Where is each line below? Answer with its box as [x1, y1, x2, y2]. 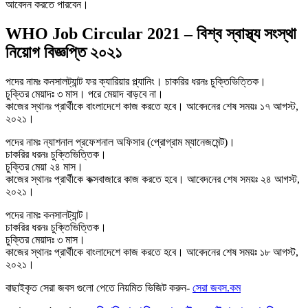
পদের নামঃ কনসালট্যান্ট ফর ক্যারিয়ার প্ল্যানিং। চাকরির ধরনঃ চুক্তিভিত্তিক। [5, 75, 266, 87]
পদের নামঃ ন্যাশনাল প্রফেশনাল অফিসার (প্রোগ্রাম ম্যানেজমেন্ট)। [5, 135, 235, 148]
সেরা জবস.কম [192, 281, 241, 294]
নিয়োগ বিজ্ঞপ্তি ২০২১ [5, 43, 122, 61]
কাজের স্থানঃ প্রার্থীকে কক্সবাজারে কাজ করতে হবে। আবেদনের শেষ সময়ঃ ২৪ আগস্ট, [5, 173, 300, 185]
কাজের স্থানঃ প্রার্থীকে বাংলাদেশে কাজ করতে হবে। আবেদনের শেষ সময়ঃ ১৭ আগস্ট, [5, 100, 298, 112]
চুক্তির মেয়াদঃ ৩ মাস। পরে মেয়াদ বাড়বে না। [5, 87, 164, 100]
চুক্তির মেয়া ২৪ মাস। [5, 160, 83, 173]
